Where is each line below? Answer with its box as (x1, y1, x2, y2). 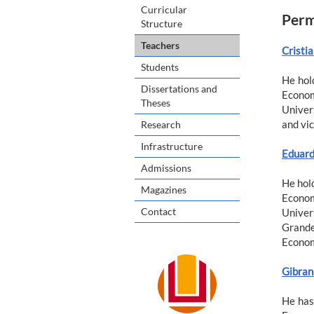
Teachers (141, 39, 179, 51)
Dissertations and (141, 82, 217, 95)
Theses (141, 96, 170, 109)
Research (141, 118, 181, 130)
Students (141, 60, 179, 73)
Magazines (141, 183, 186, 196)
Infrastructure (141, 139, 203, 152)
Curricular (141, 3, 187, 15)
